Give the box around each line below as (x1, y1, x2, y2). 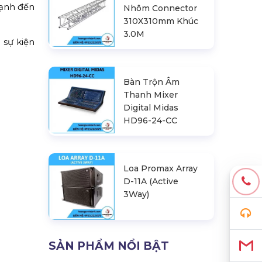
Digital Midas (123, 102, 179, 113)
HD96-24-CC (123, 115, 178, 126)
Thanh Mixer (123, 89, 178, 101)
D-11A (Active (123, 176, 179, 187)
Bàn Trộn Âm (123, 77, 180, 88)
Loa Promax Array (123, 163, 198, 174)
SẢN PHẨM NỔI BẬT (48, 239, 169, 253)
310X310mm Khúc (123, 16, 199, 27)
